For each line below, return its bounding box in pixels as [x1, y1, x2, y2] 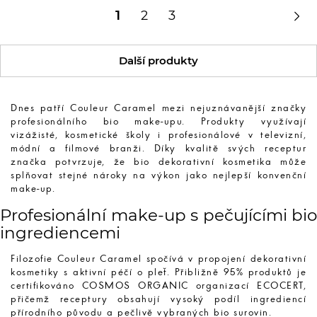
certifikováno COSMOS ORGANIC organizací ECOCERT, [11, 281, 306, 291]
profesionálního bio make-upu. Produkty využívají [11, 117, 306, 127]
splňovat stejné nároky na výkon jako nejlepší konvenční [11, 171, 306, 180]
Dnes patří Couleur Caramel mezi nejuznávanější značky [11, 103, 306, 113]
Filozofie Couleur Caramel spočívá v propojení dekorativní [11, 254, 306, 264]
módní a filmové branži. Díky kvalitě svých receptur [11, 144, 306, 154]
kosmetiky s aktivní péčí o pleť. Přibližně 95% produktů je [11, 267, 306, 277]
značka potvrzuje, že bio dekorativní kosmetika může [11, 157, 306, 167]
